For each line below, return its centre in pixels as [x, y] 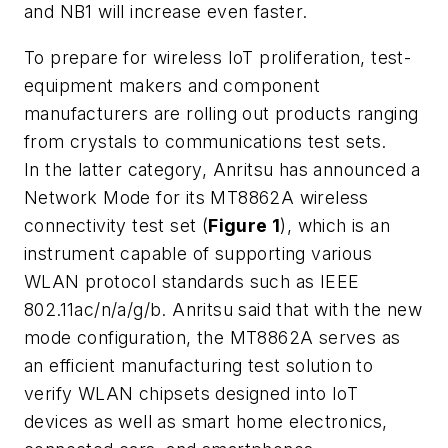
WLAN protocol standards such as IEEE [192, 281]
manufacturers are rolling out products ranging [221, 113]
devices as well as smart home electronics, [206, 421]
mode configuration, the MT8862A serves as [212, 337]
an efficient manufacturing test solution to [199, 365]
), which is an [335, 225]
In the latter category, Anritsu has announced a [222, 169]
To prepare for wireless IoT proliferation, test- [218, 57]
